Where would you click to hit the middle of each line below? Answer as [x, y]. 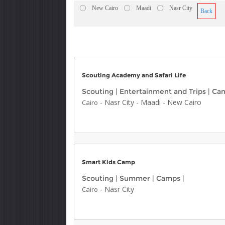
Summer [135, 178]
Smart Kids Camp [108, 162]
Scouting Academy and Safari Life [134, 75]
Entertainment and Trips [163, 91]
